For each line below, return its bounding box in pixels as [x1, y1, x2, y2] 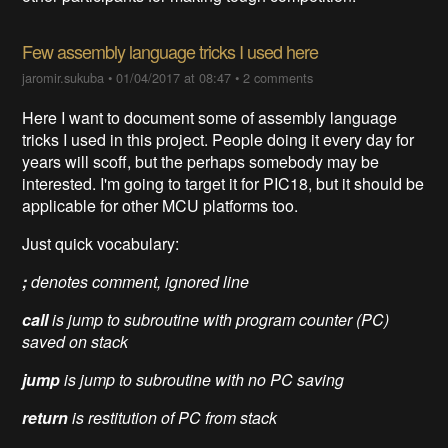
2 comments [243, 68, 314, 88]
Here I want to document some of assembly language [22, 106, 398, 130]
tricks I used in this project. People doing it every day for [22, 128, 415, 152]
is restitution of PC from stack [68, 406, 278, 430]
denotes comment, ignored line [27, 270, 250, 294]
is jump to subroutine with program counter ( [48, 308, 362, 332]
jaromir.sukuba [22, 68, 105, 88]
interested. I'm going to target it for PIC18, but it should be [22, 172, 425, 196]
